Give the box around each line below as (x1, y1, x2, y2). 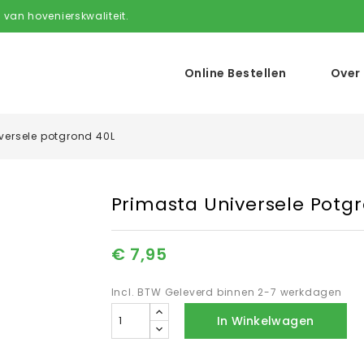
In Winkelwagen (216, 313, 314, 329)
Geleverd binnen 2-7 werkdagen (164, 285, 342, 299)
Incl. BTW (110, 285, 165, 299)
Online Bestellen (184, 65, 287, 81)
